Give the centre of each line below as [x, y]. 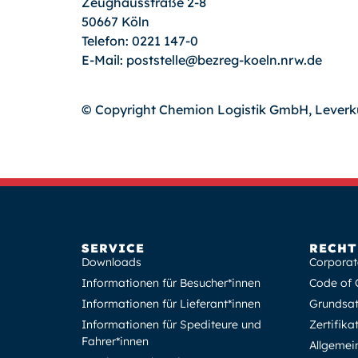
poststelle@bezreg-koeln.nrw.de [224, 60]
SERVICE [113, 249]
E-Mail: [104, 60]
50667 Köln [115, 21]
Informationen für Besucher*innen [171, 283]
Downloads [111, 263]
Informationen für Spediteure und [171, 325]
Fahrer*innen [115, 342]
